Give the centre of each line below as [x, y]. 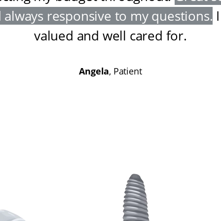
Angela [94, 71]
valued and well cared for [109, 36]
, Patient [126, 71]
